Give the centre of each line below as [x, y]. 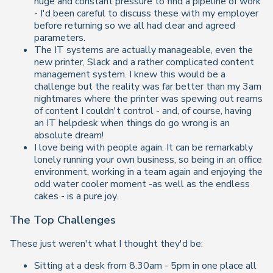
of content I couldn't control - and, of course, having [143, 111]
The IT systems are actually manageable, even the [144, 50]
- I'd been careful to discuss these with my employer [146, 14]
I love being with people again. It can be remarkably [144, 148]
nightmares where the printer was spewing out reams [148, 99]
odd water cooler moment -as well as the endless [142, 184]
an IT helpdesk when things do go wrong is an [132, 123]
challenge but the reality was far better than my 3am [148, 87]
